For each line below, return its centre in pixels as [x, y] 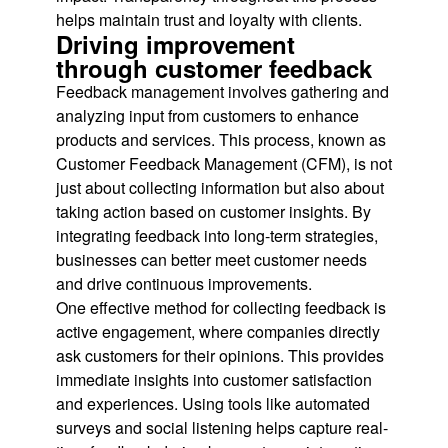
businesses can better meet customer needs [211, 259]
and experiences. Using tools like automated [213, 403]
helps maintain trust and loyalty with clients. [209, 19]
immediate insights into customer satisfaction [214, 379]
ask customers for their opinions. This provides [220, 355]
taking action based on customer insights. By [213, 211]
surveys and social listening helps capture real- [222, 427]
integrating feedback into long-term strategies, [217, 235]
